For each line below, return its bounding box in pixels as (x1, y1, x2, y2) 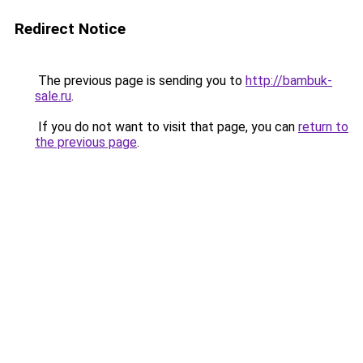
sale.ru (35, 88, 71, 104)
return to (298, 119, 348, 135)
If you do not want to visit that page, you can (35, 119, 298, 135)
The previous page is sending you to (35, 73, 246, 88)
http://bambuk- (246, 73, 332, 88)
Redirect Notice (15, 19, 126, 38)
